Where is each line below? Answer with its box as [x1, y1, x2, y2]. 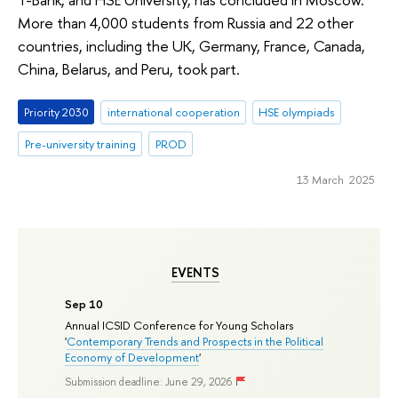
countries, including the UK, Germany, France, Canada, [18, 35, 365, 56]
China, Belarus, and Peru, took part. [18, 58, 240, 79]
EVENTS [171, 263, 219, 282]
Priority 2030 [23, 104, 89, 121]
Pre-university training [24, 136, 136, 153]
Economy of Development [65, 349, 200, 366]
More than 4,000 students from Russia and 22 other [18, 12, 354, 33]
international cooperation [107, 104, 240, 121]
